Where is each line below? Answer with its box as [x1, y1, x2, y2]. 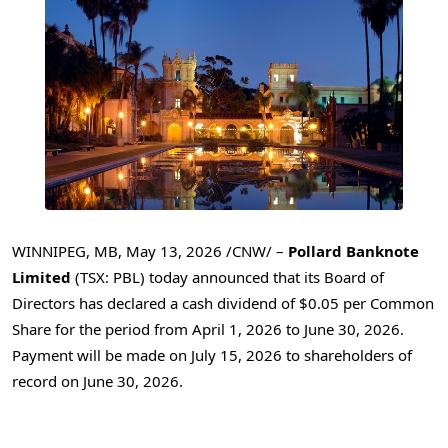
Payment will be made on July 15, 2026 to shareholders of [12, 345, 412, 366]
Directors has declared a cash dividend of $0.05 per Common [12, 293, 434, 314]
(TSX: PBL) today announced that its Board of [71, 267, 384, 288]
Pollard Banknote [288, 241, 419, 262]
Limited [12, 267, 71, 288]
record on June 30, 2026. [12, 371, 183, 392]
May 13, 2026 [126, 241, 222, 262]
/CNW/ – [222, 241, 288, 262]
